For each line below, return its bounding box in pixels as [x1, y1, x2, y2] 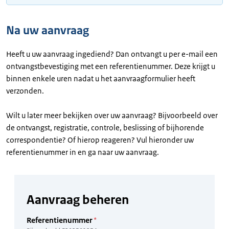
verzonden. [6, 85, 44, 96]
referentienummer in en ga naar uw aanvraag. [6, 147, 159, 157]
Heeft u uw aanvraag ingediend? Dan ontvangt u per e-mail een [6, 49, 218, 59]
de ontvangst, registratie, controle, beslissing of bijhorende [6, 122, 204, 132]
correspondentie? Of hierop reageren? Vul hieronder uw [6, 134, 194, 145]
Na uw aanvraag [6, 22, 89, 38]
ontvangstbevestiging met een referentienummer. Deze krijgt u [6, 61, 215, 71]
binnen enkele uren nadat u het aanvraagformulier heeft [6, 73, 195, 83]
